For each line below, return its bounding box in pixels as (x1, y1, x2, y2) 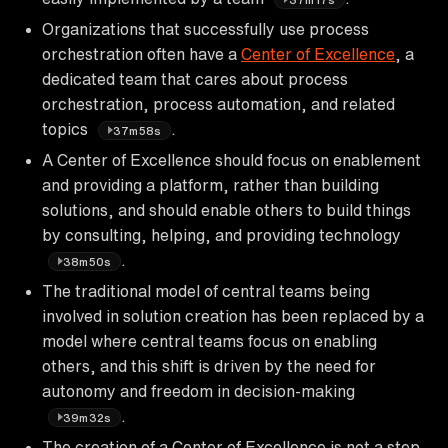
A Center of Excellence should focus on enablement (42, 151, 421, 168)
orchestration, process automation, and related (42, 95, 395, 112)
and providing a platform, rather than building (42, 176, 379, 193)
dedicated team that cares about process (42, 70, 348, 87)
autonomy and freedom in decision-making (42, 382, 355, 399)
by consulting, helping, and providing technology (42, 226, 401, 243)
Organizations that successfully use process (42, 20, 369, 37)
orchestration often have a (42, 45, 241, 62)
